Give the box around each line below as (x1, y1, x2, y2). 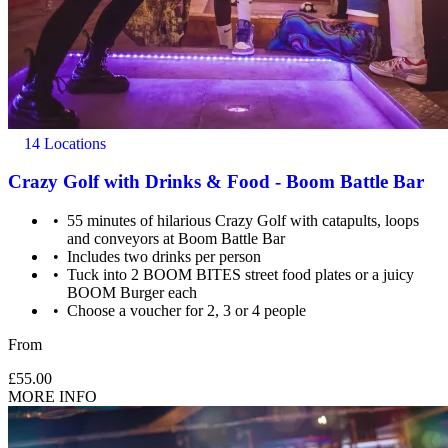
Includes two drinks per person (67, 247, 262, 265)
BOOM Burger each (67, 283, 198, 301)
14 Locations (20, 134, 106, 152)
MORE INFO (8, 387, 97, 405)
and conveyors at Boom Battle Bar (67, 229, 286, 247)
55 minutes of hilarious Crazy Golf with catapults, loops (67, 211, 420, 229)
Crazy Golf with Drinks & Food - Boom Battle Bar (8, 171, 424, 193)
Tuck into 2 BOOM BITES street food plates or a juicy (67, 265, 415, 283)
